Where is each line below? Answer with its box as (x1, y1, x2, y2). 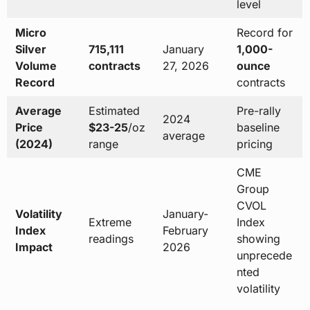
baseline (236, 120, 280, 135)
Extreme (88, 215, 131, 230)
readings (88, 232, 134, 246)
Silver (15, 42, 46, 57)
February (162, 224, 208, 238)
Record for (236, 26, 293, 40)
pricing (236, 137, 273, 152)
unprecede (236, 248, 292, 263)
